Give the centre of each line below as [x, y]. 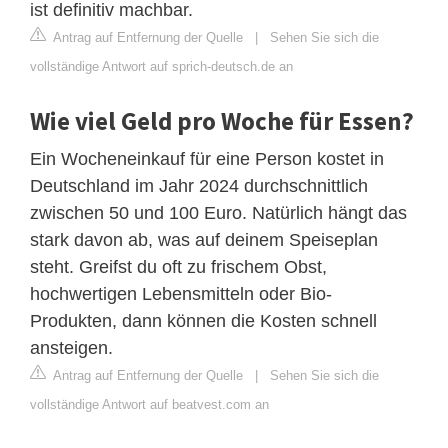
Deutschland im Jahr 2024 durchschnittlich [199, 185]
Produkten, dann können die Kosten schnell [203, 320]
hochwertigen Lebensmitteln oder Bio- [181, 293]
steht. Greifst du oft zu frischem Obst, [178, 266]
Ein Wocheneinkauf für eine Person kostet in [207, 158]
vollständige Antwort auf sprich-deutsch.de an [161, 66]
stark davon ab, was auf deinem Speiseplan [204, 239]
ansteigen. [71, 347]
